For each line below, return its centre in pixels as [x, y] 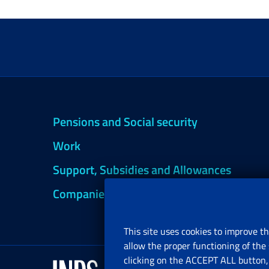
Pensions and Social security [125, 122]
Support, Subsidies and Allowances [142, 170]
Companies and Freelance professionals [154, 194]
